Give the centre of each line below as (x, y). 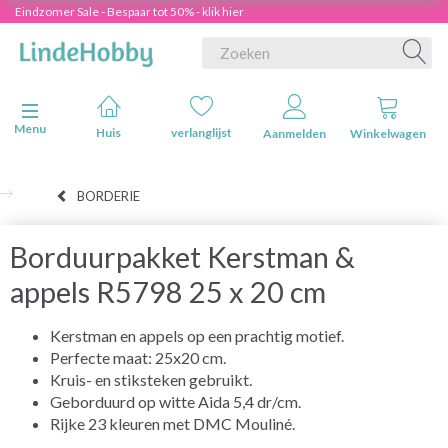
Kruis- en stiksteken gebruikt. (151, 379)
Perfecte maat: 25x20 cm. (138, 357)
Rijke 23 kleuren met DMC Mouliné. (172, 423)
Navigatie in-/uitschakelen (93, 111)
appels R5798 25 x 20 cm (168, 291)
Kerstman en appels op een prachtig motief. (197, 335)
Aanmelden (294, 133)
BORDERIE (108, 195)
